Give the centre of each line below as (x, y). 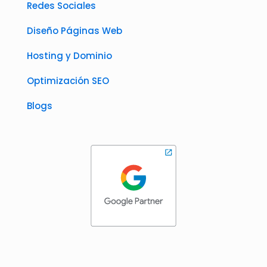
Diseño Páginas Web (74, 30)
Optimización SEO (68, 80)
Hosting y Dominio (69, 55)
